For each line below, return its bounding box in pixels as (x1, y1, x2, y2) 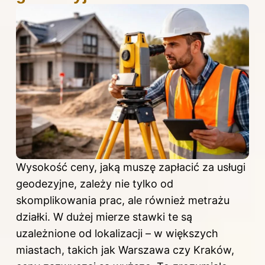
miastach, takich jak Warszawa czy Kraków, (16, 244, 234, 257)
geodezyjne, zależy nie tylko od (16, 177, 173, 190)
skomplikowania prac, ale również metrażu (16, 194, 230, 207)
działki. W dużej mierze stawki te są (16, 211, 192, 224)
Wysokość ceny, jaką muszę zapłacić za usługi (16, 161, 245, 174)
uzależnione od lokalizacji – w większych (16, 227, 218, 240)
